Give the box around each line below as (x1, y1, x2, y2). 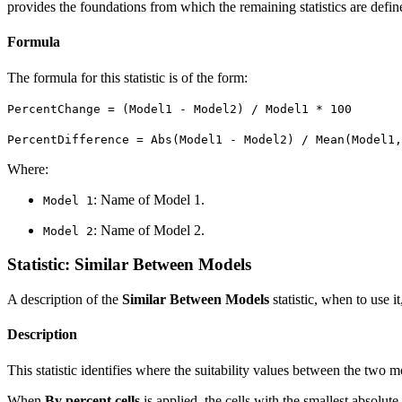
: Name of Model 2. (93, 222, 205, 238)
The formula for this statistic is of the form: (7, 69, 248, 85)
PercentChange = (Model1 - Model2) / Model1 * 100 (7, 101, 352, 116)
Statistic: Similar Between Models (7, 255, 251, 275)
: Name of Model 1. (93, 191, 205, 207)
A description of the (7, 292, 122, 307)
